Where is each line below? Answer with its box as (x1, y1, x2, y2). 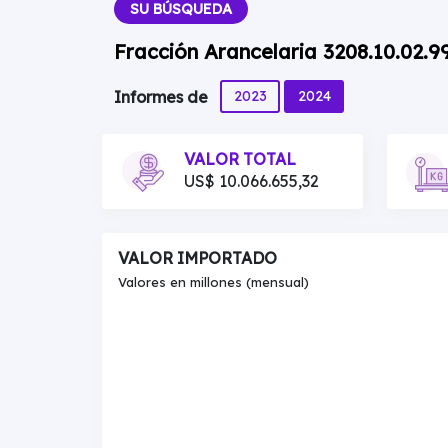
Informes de (114, 87, 212, 108)
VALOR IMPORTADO (118, 248, 277, 268)
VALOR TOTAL (184, 149, 296, 169)
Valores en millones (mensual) (118, 274, 309, 290)
